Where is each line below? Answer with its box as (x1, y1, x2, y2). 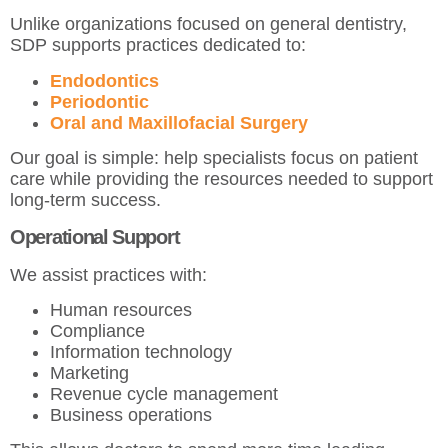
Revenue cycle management (50, 383, 283, 404)
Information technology (50, 341, 237, 362)
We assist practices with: (10, 264, 207, 285)
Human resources (50, 299, 197, 320)
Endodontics (50, 70, 159, 91)
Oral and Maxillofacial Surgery (50, 112, 308, 133)
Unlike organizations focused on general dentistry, (10, 14, 407, 35)
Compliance (50, 320, 150, 341)
